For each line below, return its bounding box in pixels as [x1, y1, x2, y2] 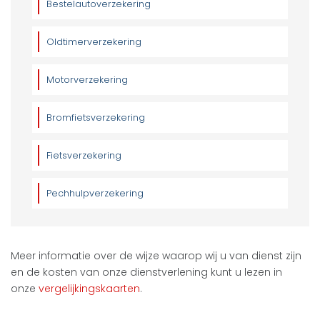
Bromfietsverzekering [46, 111, 145, 124]
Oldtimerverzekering [46, 35, 141, 48]
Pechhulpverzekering [46, 186, 144, 199]
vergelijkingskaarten [39, 281, 140, 296]
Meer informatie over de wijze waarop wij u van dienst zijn [11, 248, 301, 263]
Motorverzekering [46, 73, 128, 86]
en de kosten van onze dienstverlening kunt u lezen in [11, 264, 282, 279]
